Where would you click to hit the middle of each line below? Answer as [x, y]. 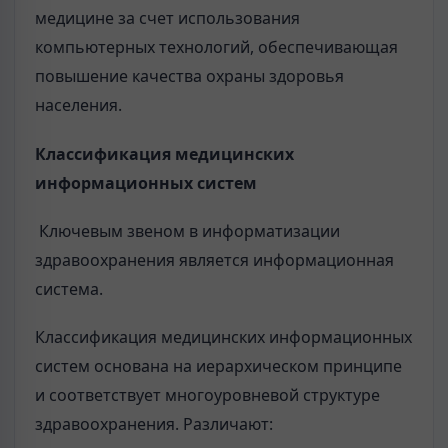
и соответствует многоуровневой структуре [207, 394]
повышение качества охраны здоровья [189, 76]
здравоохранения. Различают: [154, 423]
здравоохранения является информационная [214, 259]
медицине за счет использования [167, 18]
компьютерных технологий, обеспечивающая [216, 47]
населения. [78, 105]
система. [69, 288]
